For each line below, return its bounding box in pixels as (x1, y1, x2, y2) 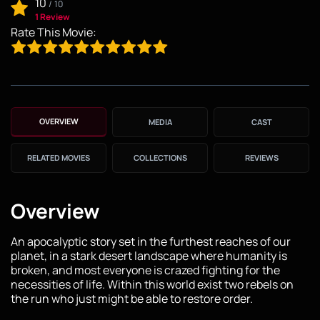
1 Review (35, 10, 70, 23)
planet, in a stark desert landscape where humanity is (11, 247, 287, 264)
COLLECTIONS (133, 151, 187, 163)
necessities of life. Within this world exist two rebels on (11, 276, 294, 292)
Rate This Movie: (11, 24, 96, 40)
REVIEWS (244, 151, 279, 163)
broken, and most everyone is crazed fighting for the (11, 261, 280, 278)
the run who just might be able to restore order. (11, 290, 253, 306)
